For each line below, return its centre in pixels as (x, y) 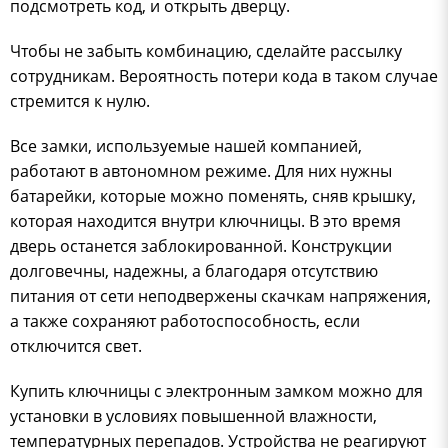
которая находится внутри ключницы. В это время (205, 220)
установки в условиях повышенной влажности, (193, 415)
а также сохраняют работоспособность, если (185, 320)
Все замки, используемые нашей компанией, (186, 145)
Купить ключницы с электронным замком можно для (216, 390)
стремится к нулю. (80, 100)
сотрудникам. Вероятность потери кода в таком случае (224, 75)
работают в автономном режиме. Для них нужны (201, 170)
